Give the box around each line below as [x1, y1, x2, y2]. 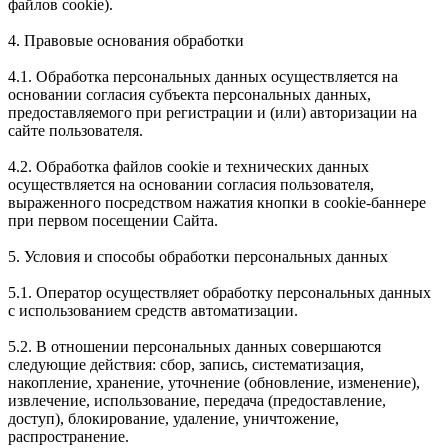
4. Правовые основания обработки [8, 31, 244, 49]
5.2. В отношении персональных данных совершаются [8, 337, 381, 355]
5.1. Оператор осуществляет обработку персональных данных [8, 283, 431, 301]
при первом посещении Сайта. [8, 211, 218, 229]
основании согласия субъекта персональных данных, [8, 85, 371, 103]
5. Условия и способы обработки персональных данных [8, 247, 388, 265]
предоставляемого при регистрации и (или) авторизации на [8, 103, 417, 121]
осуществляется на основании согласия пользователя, [8, 175, 374, 193]
